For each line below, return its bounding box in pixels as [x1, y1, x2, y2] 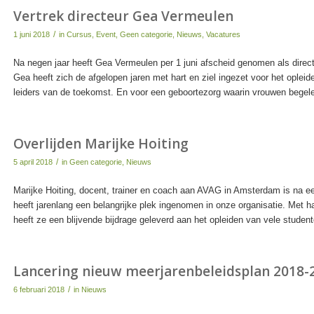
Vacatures [205, 30, 240, 39]
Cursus [66, 30, 92, 39]
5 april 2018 [13, 158, 53, 167]
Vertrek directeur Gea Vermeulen [13, 7, 233, 26]
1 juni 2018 [13, 30, 50, 39]
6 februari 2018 [13, 285, 64, 294]
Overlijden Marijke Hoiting [13, 135, 189, 153]
